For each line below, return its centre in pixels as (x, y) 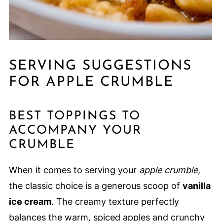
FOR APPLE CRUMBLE (91, 82)
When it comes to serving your (74, 170)
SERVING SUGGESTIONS (100, 66)
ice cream (30, 201)
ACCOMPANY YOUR (75, 130)
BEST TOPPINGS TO (74, 116)
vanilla (196, 185)
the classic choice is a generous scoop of (95, 185)
